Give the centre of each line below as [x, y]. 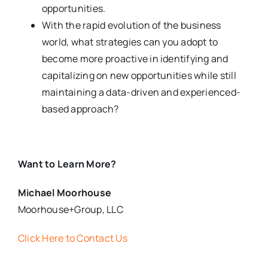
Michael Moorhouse [65, 193]
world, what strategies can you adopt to [130, 42]
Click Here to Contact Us [72, 238]
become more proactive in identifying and [135, 59]
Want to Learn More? [67, 164]
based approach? [80, 109]
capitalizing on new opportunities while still [139, 76]
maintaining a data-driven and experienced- [141, 92]
